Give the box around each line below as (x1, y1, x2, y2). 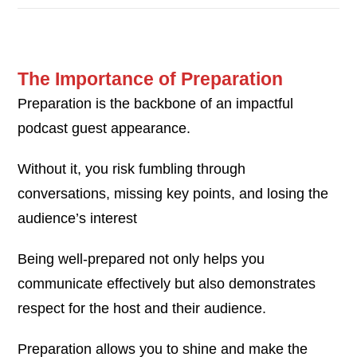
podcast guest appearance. (18, 120, 191, 136)
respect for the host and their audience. (18, 300, 267, 316)
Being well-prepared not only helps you (18, 250, 265, 267)
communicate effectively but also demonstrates (18, 275, 316, 292)
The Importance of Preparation (18, 68, 284, 89)
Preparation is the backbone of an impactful (18, 95, 294, 112)
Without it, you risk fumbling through (18, 160, 246, 177)
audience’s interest (18, 210, 138, 226)
